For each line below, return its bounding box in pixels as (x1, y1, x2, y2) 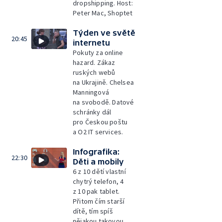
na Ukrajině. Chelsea (73, 78, 134, 87)
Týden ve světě (73, 28, 135, 37)
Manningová (73, 88, 109, 97)
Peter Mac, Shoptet (73, 8, 133, 17)
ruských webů (73, 68, 115, 77)
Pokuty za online (73, 48, 123, 57)
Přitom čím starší (73, 197, 125, 206)
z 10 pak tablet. (73, 187, 120, 196)
